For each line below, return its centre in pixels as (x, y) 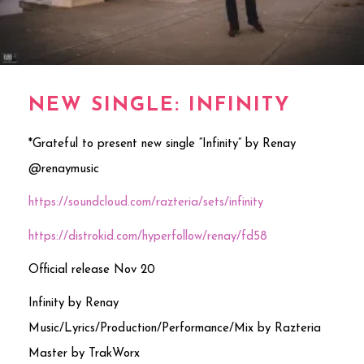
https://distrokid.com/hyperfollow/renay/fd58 (148, 236)
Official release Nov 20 (92, 270)
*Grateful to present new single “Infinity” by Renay (162, 145)
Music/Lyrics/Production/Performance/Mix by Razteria (175, 328)
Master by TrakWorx (84, 353)
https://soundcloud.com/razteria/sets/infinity (146, 203)
